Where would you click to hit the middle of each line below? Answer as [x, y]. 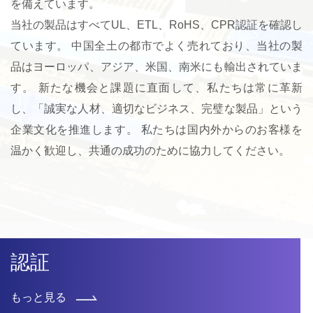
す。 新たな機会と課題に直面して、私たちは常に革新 [156, 87]
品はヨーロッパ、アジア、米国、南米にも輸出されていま [156, 66]
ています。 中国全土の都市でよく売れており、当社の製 [156, 45]
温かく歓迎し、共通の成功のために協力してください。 [150, 150]
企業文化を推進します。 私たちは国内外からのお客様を [156, 129]
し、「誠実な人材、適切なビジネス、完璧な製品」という [156, 108]
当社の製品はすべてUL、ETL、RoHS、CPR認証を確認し [156, 24]
